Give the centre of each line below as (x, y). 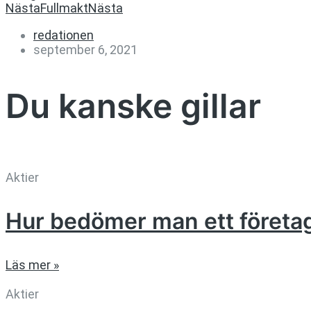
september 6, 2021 (85, 50)
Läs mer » (32, 264)
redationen (64, 35)
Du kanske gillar (133, 106)
